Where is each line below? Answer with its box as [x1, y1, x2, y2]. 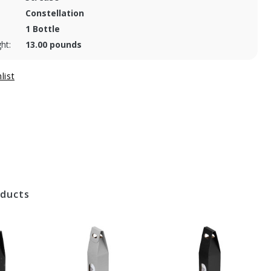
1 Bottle [25, 22, 60, 34]
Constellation [25, 7, 85, 19]
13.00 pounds [25, 38, 82, 50]
